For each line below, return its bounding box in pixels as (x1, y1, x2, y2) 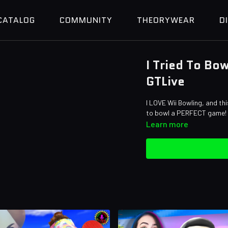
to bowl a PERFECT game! (146, 108, 227, 117)
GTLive (146, 72, 185, 90)
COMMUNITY (60, 14, 112, 26)
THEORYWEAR (137, 14, 195, 26)
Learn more (146, 119, 189, 129)
